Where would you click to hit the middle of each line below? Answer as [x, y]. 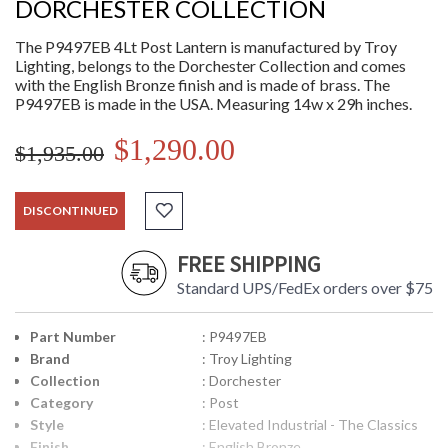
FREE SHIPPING [248, 264]
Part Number [73, 337]
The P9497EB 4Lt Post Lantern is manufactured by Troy [206, 47]
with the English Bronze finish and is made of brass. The [202, 85]
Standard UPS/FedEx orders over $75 [305, 288]
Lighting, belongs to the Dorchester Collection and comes [210, 66]
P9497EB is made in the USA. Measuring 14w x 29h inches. [213, 104]
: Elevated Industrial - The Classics [309, 425]
